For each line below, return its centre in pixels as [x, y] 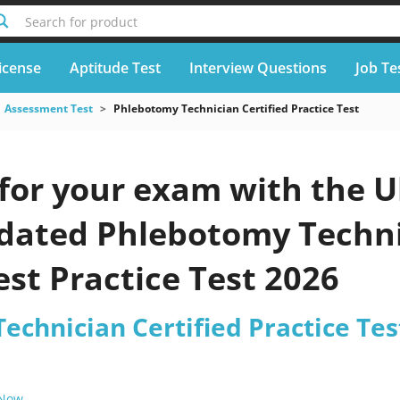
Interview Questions [258, 67]
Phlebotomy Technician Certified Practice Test [236, 108]
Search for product [81, 22]
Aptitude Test [115, 67]
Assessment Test [48, 108]
